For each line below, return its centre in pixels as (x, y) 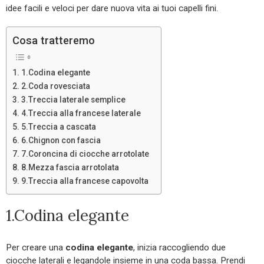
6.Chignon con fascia (61, 141)
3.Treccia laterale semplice (73, 100)
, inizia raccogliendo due (179, 248)
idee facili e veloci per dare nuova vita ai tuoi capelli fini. (112, 9)
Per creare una (36, 248)
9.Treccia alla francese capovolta (85, 181)
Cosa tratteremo (54, 41)
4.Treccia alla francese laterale (81, 113)
